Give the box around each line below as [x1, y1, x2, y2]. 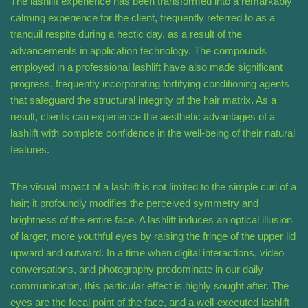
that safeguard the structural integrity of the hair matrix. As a [10, 94, 276, 107]
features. [10, 144, 49, 156]
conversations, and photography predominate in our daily [10, 263, 263, 276]
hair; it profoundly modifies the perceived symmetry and [10, 197, 258, 210]
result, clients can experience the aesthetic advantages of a [10, 111, 275, 123]
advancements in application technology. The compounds [10, 45, 267, 57]
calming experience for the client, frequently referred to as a [10, 12, 275, 24]
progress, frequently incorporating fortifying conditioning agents [10, 78, 289, 90]
